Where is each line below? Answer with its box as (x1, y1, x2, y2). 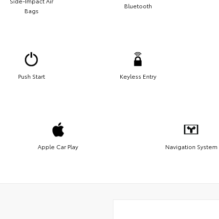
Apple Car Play (38, 142, 78, 151)
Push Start (18, 71, 45, 80)
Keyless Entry (119, 71, 156, 80)
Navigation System (165, 142, 218, 151)
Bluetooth (124, 1, 152, 10)
